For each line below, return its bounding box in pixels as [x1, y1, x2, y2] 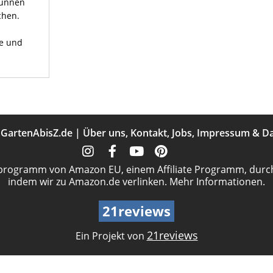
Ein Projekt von [75, 229, 147, 243]
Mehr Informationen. [169, 175, 265, 189]
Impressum [197, 126, 250, 140]
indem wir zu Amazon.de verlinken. [8, 175, 169, 189]
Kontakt [130, 126, 167, 140]
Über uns [83, 126, 126, 140]
